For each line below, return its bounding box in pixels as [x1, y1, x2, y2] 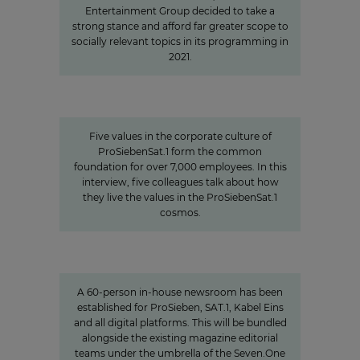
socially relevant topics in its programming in [72, 35, 288, 47]
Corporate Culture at [107, 88, 253, 102]
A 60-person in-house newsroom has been [77, 286, 283, 298]
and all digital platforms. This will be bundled [73, 317, 287, 329]
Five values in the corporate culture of [88, 130, 272, 142]
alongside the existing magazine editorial [82, 332, 278, 344]
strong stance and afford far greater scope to [72, 20, 288, 32]
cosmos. [159, 207, 201, 219]
